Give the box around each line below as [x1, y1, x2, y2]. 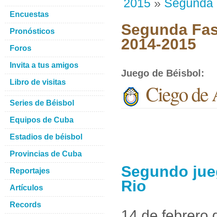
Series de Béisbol [10, 99, 74, 107]
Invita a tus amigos [10, 61, 78, 69]
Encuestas [10, 10, 49, 18]
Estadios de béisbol [10, 133, 82, 141]
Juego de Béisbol [121, 68, 201, 78]
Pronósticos [10, 27, 55, 35]
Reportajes [10, 167, 50, 175]
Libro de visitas [10, 78, 66, 86]
